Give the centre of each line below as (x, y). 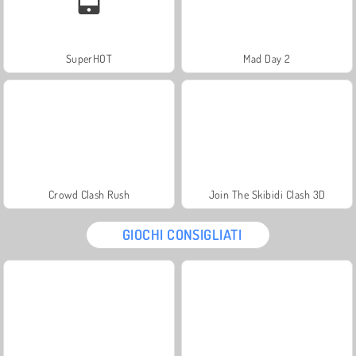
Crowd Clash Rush (89, 194)
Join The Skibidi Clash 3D (267, 194)
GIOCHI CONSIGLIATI (182, 234)
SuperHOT (89, 58)
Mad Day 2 (267, 58)
